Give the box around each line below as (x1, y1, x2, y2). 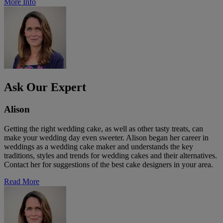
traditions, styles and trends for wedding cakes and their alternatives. (4, 151, 217, 160)
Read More (4, 177, 39, 186)
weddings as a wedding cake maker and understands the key (4, 142, 193, 151)
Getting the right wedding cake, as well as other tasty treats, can (4, 124, 203, 133)
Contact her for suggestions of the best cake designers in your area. (4, 160, 213, 169)
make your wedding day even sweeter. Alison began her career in (4, 133, 209, 142)
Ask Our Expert (4, 81, 86, 94)
